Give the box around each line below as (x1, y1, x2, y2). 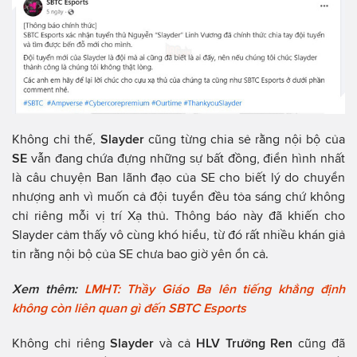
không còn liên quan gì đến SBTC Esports (12, 301, 246, 316)
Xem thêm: (12, 282, 84, 296)
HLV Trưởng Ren (195, 336, 293, 351)
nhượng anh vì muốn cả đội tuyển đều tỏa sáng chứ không (12, 190, 345, 204)
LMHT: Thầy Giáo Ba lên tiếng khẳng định (84, 282, 346, 296)
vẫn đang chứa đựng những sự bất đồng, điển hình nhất (27, 151, 345, 166)
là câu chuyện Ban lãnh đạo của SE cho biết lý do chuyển (12, 171, 345, 185)
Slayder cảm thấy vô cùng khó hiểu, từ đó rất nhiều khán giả (12, 228, 345, 242)
